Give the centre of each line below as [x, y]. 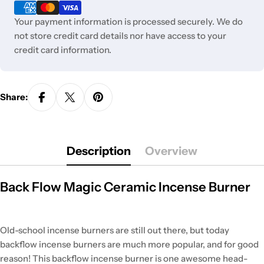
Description [99, 151]
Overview [171, 151]
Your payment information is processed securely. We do [128, 21]
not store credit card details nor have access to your [120, 35]
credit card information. [63, 49]
